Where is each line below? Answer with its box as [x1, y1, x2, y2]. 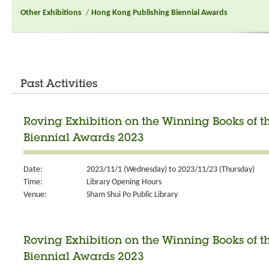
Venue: [23, 190, 47, 199]
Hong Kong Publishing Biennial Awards [91, 8, 228, 17]
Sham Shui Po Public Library [86, 190, 178, 199]
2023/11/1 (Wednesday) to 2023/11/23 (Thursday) [86, 165, 255, 174]
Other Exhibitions [20, 8, 82, 17]
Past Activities [20, 79, 97, 90]
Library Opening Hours [86, 177, 162, 187]
